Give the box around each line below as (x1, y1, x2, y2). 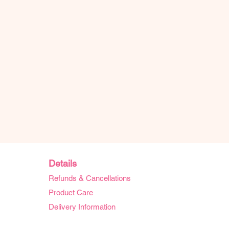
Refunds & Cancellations (49, 174, 131, 183)
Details (49, 158, 77, 169)
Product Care (49, 188, 93, 197)
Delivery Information (49, 202, 116, 212)
